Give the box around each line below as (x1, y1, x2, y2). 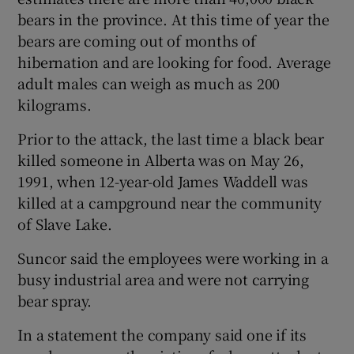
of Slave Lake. (17, 213, 112, 234)
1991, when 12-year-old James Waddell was (17, 170, 308, 191)
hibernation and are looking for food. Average (17, 51, 331, 72)
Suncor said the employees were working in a (17, 247, 329, 268)
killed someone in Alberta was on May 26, (17, 149, 304, 170)
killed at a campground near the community (17, 191, 322, 213)
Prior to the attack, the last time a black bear (17, 127, 325, 149)
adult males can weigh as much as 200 (17, 72, 281, 93)
